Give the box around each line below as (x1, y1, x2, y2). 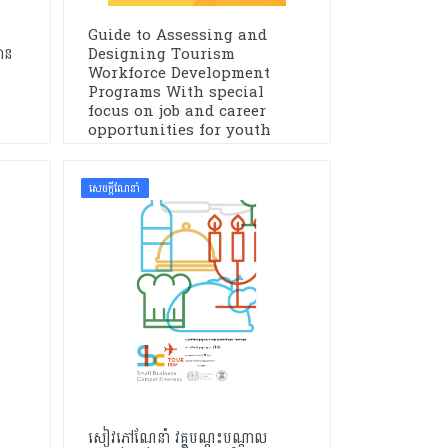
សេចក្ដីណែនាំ (88, 178, 141, 198)
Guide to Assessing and (87, 21, 267, 49)
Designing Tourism (87, 40, 235, 68)
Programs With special (87, 78, 264, 106)
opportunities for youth (87, 116, 271, 144)
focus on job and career (87, 97, 266, 125)
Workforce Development (87, 59, 270, 87)
